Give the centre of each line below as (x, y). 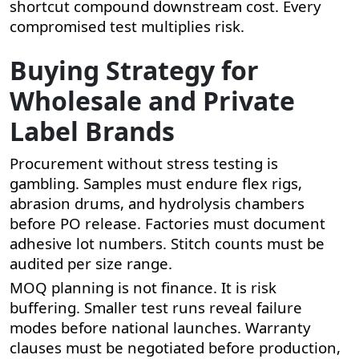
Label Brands (92, 131)
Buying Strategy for (134, 70)
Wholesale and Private (152, 100)
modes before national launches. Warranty (160, 327)
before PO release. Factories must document (167, 223)
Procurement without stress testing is (144, 163)
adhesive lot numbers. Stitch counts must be (167, 243)
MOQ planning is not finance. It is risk (143, 287)
